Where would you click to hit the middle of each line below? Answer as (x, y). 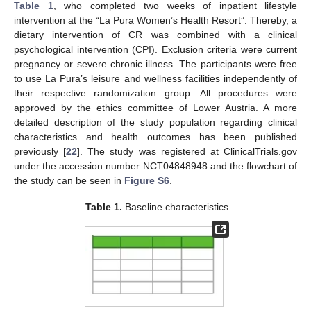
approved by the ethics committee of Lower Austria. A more (155, 107)
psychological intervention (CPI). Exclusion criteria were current (155, 49)
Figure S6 (147, 180)
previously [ (40, 151)
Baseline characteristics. (177, 207)
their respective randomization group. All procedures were (155, 93)
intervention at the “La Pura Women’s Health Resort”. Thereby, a (155, 20)
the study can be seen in (69, 180)
